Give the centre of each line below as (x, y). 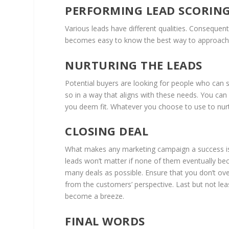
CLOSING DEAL (107, 131)
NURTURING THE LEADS (134, 65)
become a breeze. (95, 196)
